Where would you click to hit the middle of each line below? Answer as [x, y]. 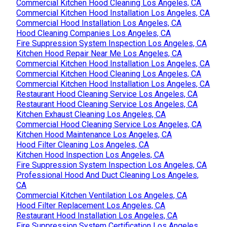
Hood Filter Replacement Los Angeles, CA [91, 205]
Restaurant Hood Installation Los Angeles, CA [97, 215]
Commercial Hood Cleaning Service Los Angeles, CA [109, 124]
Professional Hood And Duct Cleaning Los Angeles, [108, 175]
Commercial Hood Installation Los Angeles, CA [99, 23]
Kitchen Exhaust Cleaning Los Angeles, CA [91, 114]
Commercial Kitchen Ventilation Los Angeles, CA [102, 195]
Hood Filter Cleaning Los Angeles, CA [83, 144]
